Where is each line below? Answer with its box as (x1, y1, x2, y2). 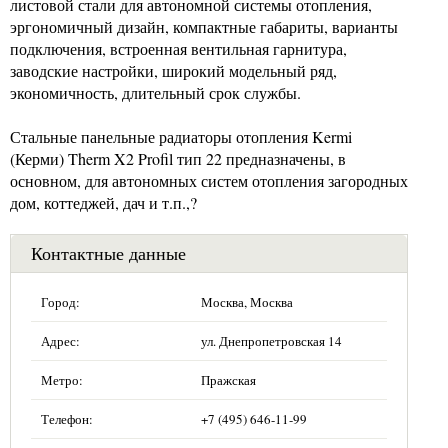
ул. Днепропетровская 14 (201, 332, 342, 350)
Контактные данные (31, 241, 186, 265)
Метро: (41, 371, 83, 389)
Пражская (201, 371, 256, 389)
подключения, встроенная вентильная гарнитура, (10, 38, 347, 59)
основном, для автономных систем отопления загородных (10, 170, 408, 191)
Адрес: (41, 332, 80, 350)
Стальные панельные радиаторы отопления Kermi (10, 126, 352, 147)
